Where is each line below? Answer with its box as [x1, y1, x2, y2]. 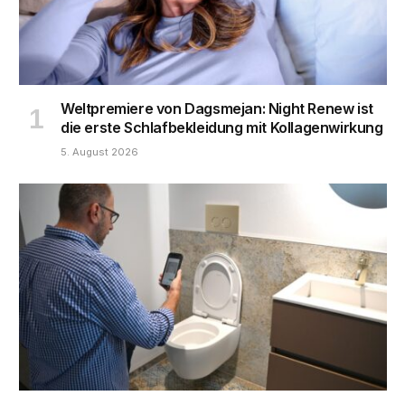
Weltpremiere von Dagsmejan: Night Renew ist [61, 99, 373, 118]
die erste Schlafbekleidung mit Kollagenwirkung [61, 118, 383, 137]
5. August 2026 [61, 145, 138, 158]
